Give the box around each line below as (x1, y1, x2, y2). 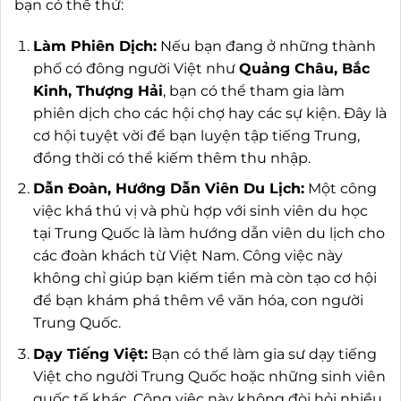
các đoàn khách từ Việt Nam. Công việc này (32, 247, 343, 265)
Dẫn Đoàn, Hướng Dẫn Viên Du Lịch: (32, 180, 304, 198)
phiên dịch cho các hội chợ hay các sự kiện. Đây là (32, 104, 387, 122)
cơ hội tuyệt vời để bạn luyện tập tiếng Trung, (32, 126, 360, 144)
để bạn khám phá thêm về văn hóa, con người (32, 292, 363, 310)
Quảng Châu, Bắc (238, 59, 370, 77)
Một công (303, 180, 377, 198)
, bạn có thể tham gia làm (162, 81, 345, 99)
